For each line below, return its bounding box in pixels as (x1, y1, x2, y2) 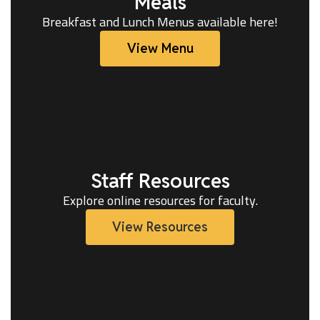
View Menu (126, 40, 194, 56)
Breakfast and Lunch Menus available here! (42, 9, 278, 34)
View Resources (112, 219, 208, 235)
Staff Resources (90, 167, 230, 194)
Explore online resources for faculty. (62, 188, 258, 212)
